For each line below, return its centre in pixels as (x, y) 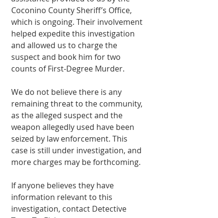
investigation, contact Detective (70, 209)
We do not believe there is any (67, 92)
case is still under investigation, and (77, 150)
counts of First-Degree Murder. (68, 68)
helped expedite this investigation (74, 33)
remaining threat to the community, (78, 103)
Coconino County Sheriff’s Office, (73, 10)
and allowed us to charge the (65, 45)
